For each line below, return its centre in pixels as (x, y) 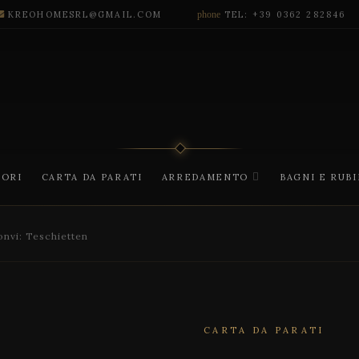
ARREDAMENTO (205, 177)
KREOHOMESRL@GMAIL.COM (85, 14)
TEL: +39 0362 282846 (285, 14)
